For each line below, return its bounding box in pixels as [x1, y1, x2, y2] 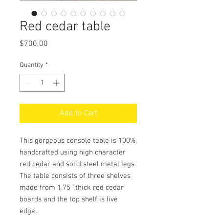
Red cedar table [20, 18, 110, 35]
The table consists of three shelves [20, 171, 131, 180]
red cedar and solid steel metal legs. [20, 159, 136, 169]
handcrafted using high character [20, 148, 126, 157]
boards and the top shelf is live [20, 195, 118, 204]
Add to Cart [59, 108, 97, 118]
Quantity [20, 61, 44, 69]
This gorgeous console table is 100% [20, 136, 136, 145]
